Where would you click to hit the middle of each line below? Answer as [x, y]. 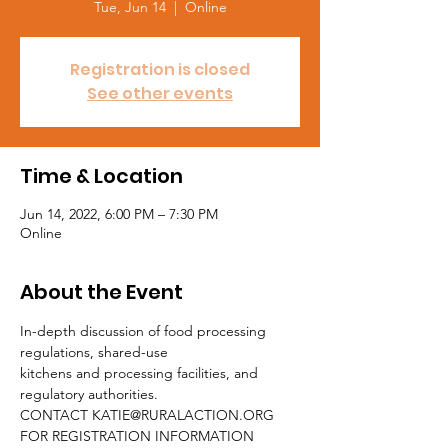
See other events [160, 93]
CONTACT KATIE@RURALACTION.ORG [149, 415]
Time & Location [101, 176]
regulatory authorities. [89, 394]
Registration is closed [160, 69]
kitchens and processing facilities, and [141, 373]
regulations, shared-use [94, 352]
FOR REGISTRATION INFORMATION [137, 436]
